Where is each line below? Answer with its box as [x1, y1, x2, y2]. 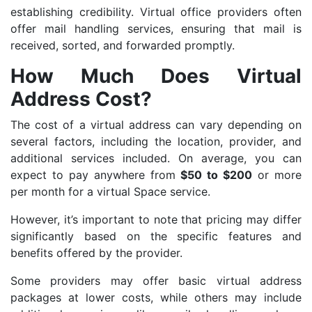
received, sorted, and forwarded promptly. [10, 38, 238, 53]
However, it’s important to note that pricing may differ [10, 212, 302, 227]
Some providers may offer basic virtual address [10, 274, 302, 288]
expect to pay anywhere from [10, 168, 181, 182]
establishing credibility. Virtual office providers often [10, 5, 302, 19]
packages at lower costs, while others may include [10, 290, 302, 305]
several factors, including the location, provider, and [10, 134, 302, 149]
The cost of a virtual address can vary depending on [10, 118, 302, 132]
